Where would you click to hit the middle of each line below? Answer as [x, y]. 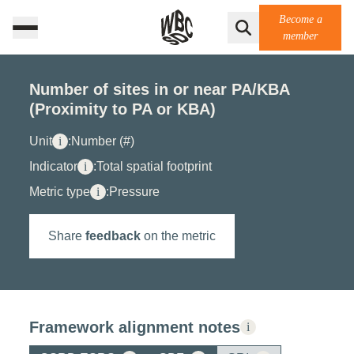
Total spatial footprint [154, 166]
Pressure [134, 192]
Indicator [53, 166]
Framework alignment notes [135, 327]
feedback [113, 236]
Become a [300, 19]
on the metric [178, 236]
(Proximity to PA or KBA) [122, 109]
